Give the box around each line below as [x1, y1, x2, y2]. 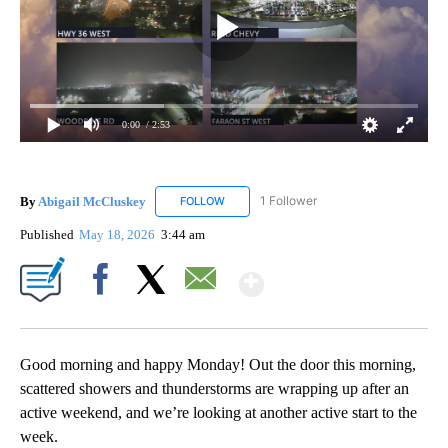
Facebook [77, 305, 132, 321]
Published [20, 226, 74, 242]
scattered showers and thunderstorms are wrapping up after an [20, 379, 409, 397]
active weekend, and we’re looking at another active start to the [20, 403, 417, 421]
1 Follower [260, 193, 317, 209]
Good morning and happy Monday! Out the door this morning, [20, 355, 416, 373]
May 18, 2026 [79, 226, 159, 242]
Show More [262, 257, 421, 294]
